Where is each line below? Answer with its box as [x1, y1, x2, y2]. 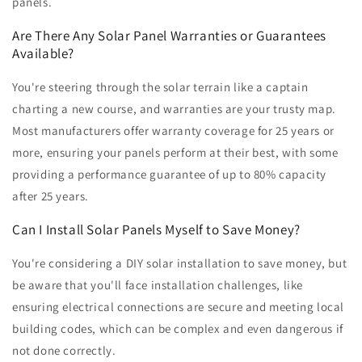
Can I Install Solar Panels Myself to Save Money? [12, 221, 301, 239]
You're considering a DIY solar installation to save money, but [12, 255, 347, 271]
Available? [12, 44, 74, 63]
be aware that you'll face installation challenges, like [12, 277, 304, 293]
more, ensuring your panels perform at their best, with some [12, 145, 339, 161]
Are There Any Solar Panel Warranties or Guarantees [12, 27, 327, 45]
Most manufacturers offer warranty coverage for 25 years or [12, 123, 335, 139]
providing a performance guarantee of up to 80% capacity [12, 166, 327, 183]
